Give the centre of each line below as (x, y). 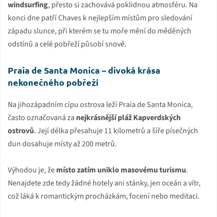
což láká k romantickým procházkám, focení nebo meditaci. (104, 196)
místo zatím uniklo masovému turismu (121, 170)
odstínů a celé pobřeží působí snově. (67, 44)
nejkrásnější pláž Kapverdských (128, 117)
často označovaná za (42, 117)
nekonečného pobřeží (53, 82)
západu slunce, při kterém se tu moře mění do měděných (100, 31)
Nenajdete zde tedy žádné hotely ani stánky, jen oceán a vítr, (104, 183)
